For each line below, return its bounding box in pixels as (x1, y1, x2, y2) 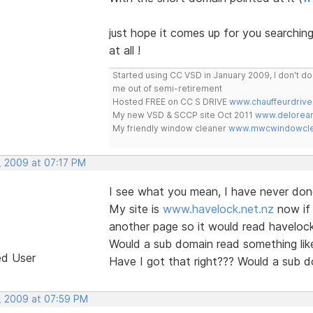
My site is (108, 201, 163, 216)
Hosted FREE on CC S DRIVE (112, 96, 229, 107)
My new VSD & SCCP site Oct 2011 (112, 109, 255, 120)
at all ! (108, 43, 140, 57)
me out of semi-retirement (112, 82, 222, 94)
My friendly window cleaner (112, 122, 228, 133)
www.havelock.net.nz (162, 201, 274, 216)
